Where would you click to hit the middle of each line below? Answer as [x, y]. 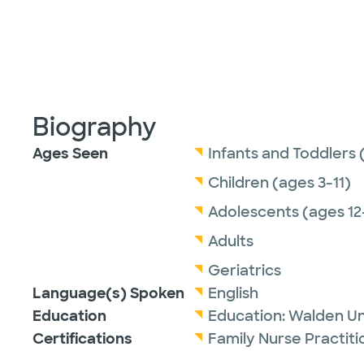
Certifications [82, 339]
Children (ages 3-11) [279, 183]
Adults [231, 241]
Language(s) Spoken [108, 293]
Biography [95, 127]
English [233, 293]
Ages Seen [70, 154]
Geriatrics [245, 271]
